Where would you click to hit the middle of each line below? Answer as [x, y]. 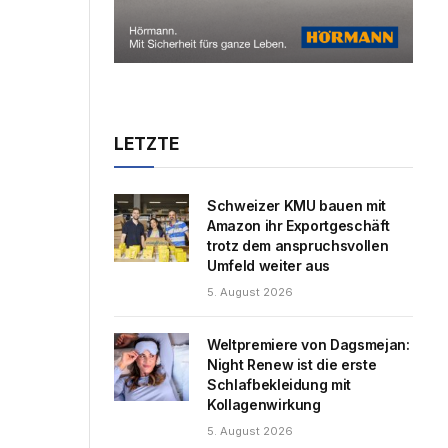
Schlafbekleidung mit [279, 384]
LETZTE [146, 143]
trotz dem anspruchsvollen [298, 245]
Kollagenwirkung [264, 404]
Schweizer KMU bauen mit [296, 205]
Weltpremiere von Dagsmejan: [308, 344]
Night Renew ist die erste [292, 364]
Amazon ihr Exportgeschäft [298, 225]
